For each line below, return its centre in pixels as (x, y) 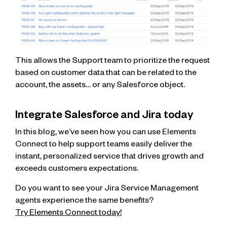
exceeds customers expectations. (77, 170)
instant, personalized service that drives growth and (109, 158)
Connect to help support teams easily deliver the (104, 146)
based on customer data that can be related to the (106, 74)
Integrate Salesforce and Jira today (104, 117)
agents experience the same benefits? (84, 201)
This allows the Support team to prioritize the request (112, 62)
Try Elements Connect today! (68, 214)
